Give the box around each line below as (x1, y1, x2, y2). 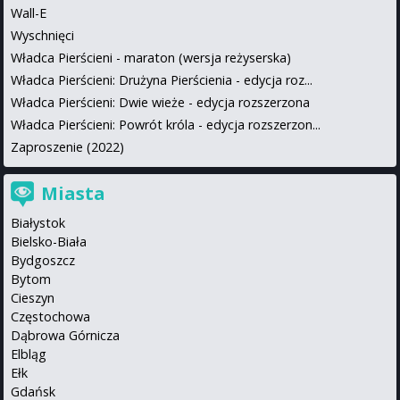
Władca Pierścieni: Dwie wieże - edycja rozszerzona (11, 93, 310, 111)
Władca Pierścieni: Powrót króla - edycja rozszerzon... (11, 115, 321, 133)
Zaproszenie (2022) (11, 137, 124, 155)
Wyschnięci (11, 26, 74, 44)
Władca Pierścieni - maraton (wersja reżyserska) (11, 48, 291, 66)
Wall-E (11, 4, 46, 21)
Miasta (41, 180, 105, 205)
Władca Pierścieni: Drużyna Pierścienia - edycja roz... (11, 71, 312, 88)
